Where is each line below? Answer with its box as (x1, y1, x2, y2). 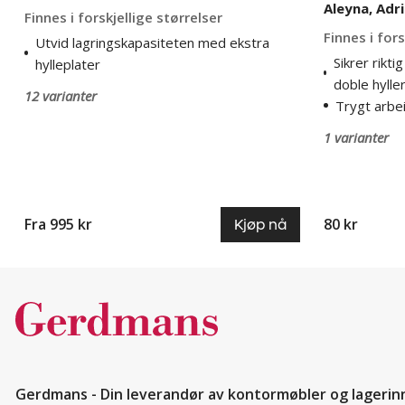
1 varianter (324, 127, 389, 146)
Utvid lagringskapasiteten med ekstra (35, 33, 270, 52)
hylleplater (35, 54, 101, 73)
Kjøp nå (234, 214, 287, 234)
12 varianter (24, 86, 97, 105)
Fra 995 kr (24, 214, 92, 234)
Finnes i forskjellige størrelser (24, 7, 222, 26)
